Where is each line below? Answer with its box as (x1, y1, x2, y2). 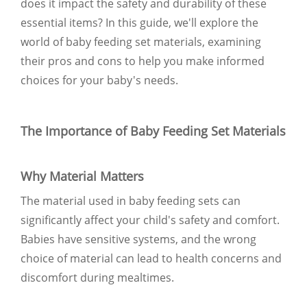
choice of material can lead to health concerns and (21, 250, 282, 266)
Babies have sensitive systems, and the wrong (21, 231, 256, 247)
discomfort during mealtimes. (21, 269, 174, 285)
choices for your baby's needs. (21, 72, 178, 88)
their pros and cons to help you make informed (21, 53, 265, 69)
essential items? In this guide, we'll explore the (21, 14, 258, 30)
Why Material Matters (21, 167, 144, 184)
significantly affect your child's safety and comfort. (21, 212, 280, 228)
